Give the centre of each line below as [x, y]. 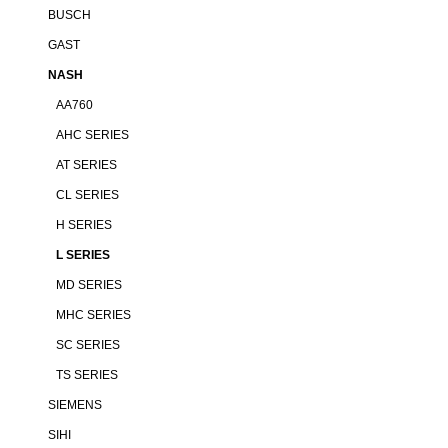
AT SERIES [86, 165]
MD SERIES [89, 285]
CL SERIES [87, 195]
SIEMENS [75, 405]
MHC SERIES [93, 315]
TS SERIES [87, 375]
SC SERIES [88, 345]
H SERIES [84, 225]
